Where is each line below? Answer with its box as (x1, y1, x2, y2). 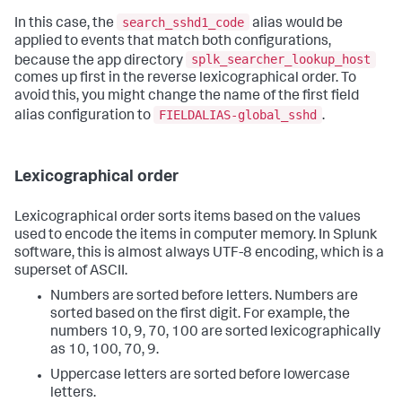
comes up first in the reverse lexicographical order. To (14, 72, 356, 87)
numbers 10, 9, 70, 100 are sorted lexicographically (50, 326, 380, 341)
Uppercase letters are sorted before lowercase (50, 369, 350, 384)
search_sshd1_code (122, 14, 244, 30)
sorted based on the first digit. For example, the (50, 308, 350, 323)
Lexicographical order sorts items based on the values (14, 211, 361, 226)
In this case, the (14, 16, 117, 31)
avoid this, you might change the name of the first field (14, 90, 359, 105)
